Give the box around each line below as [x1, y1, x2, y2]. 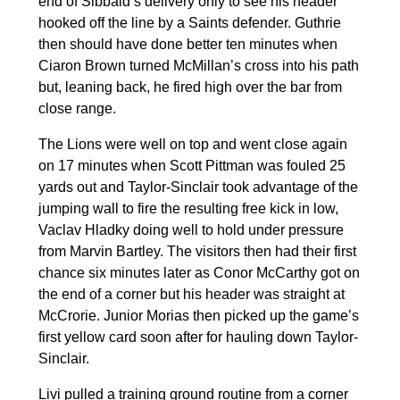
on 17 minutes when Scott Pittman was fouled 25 [37, 157, 346, 173]
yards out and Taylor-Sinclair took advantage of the [37, 179, 358, 195]
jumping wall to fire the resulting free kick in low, [37, 200, 338, 216]
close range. [37, 100, 116, 116]
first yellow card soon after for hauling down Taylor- [37, 329, 358, 345]
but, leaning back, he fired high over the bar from [37, 79, 342, 95]
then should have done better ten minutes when [37, 36, 337, 52]
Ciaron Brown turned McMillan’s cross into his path [37, 57, 359, 73]
